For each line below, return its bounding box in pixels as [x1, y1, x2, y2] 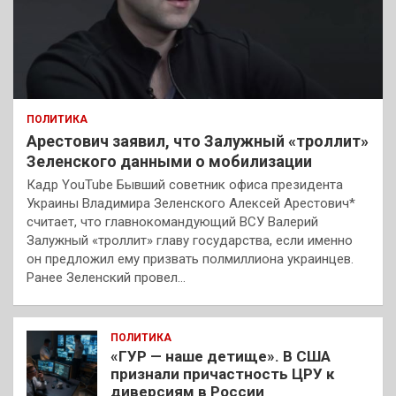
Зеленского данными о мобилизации [27, 152, 312, 171]
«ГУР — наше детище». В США [110, 347, 331, 366]
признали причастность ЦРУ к [110, 365, 334, 384]
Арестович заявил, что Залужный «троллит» [27, 132, 369, 151]
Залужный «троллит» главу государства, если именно [27, 232, 353, 249]
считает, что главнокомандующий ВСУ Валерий [27, 214, 318, 231]
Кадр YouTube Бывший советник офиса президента [27, 177, 343, 194]
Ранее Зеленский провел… [27, 270, 186, 286]
